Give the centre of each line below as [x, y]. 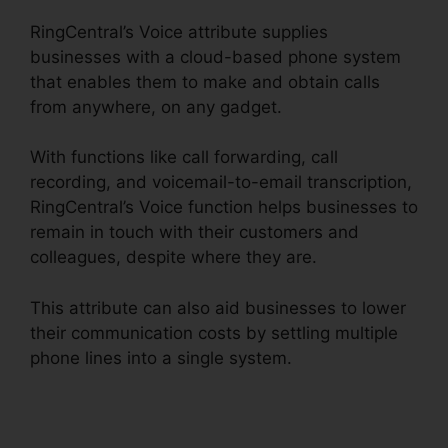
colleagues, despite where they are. [173, 257]
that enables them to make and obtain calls [205, 81]
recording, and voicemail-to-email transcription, [221, 182]
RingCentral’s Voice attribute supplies [179, 31]
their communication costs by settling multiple [214, 332]
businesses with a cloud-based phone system [215, 56]
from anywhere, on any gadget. [156, 106]
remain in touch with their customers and [194, 232]
